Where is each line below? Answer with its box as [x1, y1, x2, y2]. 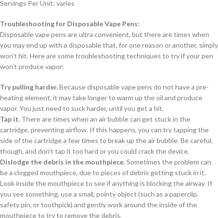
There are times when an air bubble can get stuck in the [20, 115, 190, 124]
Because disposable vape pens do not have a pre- [58, 83, 209, 91]
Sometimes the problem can [125, 158, 211, 166]
